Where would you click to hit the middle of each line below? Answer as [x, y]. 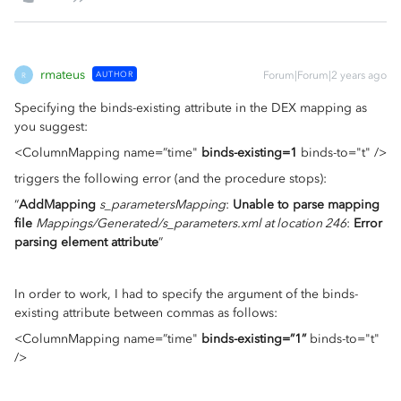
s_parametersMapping [162, 205]
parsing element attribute [86, 242]
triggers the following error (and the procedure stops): [171, 179]
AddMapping [57, 205]
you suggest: [51, 127]
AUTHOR [115, 74]
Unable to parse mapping [306, 205]
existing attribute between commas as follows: [146, 313]
